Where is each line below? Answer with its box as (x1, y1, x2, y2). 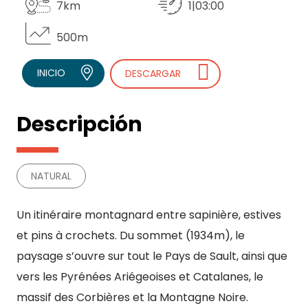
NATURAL (31, 168, 71, 183)
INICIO (37, 65, 66, 80)
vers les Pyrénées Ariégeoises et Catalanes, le (16, 268, 263, 285)
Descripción (16, 109, 142, 139)
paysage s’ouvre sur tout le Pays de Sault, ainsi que (16, 247, 287, 264)
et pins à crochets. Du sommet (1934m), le (16, 227, 245, 243)
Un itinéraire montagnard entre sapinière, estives (16, 206, 281, 223)
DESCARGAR (124, 66, 181, 80)
